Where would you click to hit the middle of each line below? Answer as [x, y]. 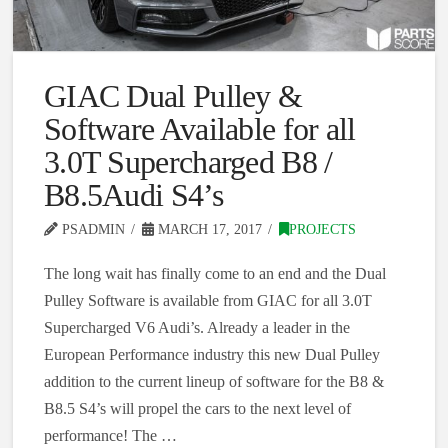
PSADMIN [91, 230]
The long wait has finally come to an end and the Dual [214, 274]
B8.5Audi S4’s [133, 195]
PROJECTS [322, 230]
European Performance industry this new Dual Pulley [211, 355]
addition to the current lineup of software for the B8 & [213, 382]
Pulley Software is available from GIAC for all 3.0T [207, 301]
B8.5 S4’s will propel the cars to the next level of [197, 409]
